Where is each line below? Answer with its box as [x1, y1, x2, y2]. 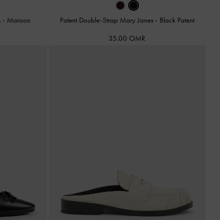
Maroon [7, 15, 31, 25]
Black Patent [159, 15, 194, 25]
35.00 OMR [109, 33, 146, 43]
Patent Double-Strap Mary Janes [59, 15, 155, 25]
